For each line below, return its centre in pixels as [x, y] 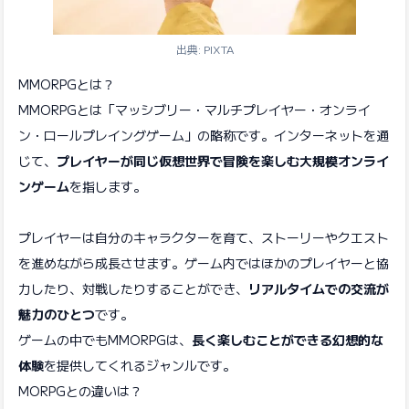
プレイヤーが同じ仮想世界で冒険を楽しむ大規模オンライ [223, 161]
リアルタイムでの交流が [319, 288]
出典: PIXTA [204, 49]
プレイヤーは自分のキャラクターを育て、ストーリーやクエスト [204, 237]
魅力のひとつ [57, 314]
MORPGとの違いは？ [80, 391]
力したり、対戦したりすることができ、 [133, 288]
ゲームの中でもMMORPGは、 [105, 340]
